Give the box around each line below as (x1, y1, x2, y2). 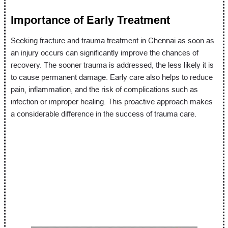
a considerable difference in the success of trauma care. (10, 109, 196, 118)
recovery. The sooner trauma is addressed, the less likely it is (10, 61, 214, 69)
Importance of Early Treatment (10, 14, 170, 26)
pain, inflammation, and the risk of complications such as (10, 85, 198, 94)
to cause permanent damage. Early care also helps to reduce (10, 73, 213, 81)
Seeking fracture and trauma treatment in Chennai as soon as (10, 36, 214, 45)
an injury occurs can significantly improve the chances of (10, 48, 198, 57)
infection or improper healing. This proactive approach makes (10, 97, 213, 106)
